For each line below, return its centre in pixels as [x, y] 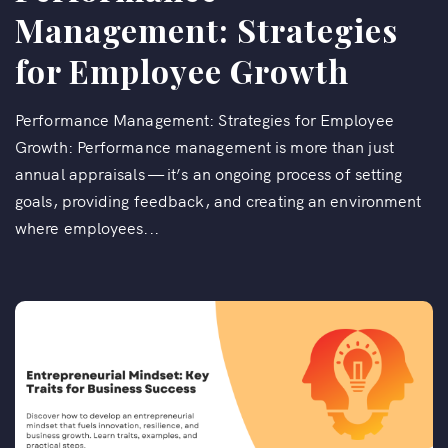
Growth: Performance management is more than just [204, 145]
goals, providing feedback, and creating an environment [218, 199]
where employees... [87, 226]
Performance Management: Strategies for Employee [204, 118]
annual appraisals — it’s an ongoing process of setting [209, 172]
